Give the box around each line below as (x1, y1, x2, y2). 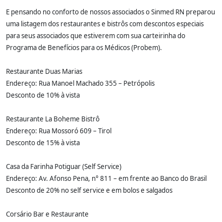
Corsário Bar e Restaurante (6, 210, 89, 219)
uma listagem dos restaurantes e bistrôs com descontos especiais (6, 19, 204, 28)
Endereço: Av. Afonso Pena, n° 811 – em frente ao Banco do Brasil (6, 174, 207, 183)
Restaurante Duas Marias (6, 67, 82, 76)
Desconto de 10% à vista (6, 91, 80, 100)
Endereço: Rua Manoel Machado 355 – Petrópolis (6, 79, 155, 88)
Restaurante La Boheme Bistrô (6, 114, 100, 123)
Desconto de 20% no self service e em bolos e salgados (6, 186, 172, 195)
